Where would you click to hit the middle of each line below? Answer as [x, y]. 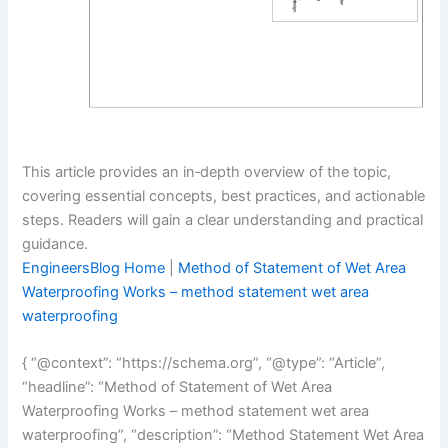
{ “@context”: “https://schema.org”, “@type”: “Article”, [204, 363]
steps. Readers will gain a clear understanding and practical [223, 219]
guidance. [55, 243]
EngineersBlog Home [94, 267]
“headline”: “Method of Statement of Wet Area [177, 387]
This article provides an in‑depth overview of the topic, [207, 171]
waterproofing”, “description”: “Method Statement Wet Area [223, 435]
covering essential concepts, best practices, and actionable [224, 195]
